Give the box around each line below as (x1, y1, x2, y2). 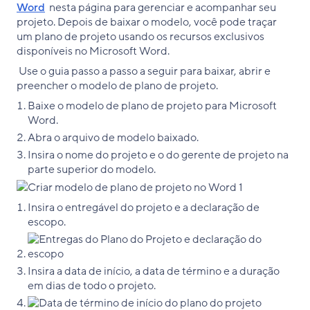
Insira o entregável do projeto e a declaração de (28, 199, 259, 215)
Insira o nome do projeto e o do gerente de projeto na (28, 147, 289, 163)
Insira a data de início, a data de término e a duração (28, 263, 280, 279)
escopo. (28, 214, 66, 230)
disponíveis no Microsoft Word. (17, 43, 170, 59)
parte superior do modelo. (28, 161, 156, 177)
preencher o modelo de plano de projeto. (17, 77, 220, 93)
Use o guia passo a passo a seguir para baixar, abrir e (17, 63, 271, 79)
